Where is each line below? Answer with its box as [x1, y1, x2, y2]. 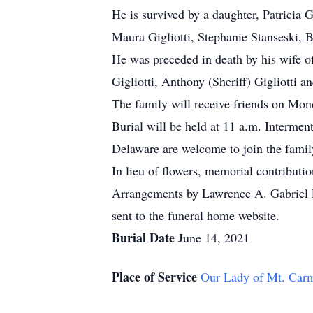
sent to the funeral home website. [112, 207, 279, 224]
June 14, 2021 [178, 229, 249, 246]
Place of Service [112, 268, 201, 286]
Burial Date [112, 228, 178, 247]
